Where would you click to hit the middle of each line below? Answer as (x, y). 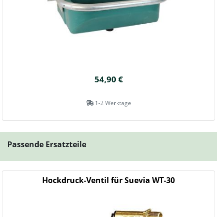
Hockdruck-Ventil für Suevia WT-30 (108, 180)
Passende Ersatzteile (47, 144)
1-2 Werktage (112, 103)
